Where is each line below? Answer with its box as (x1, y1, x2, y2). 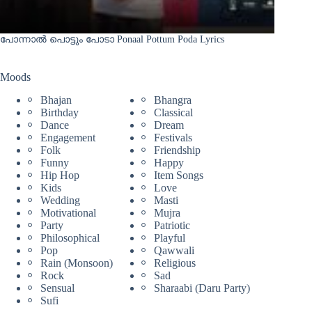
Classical (153, 106, 193, 118)
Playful (153, 231, 185, 244)
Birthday (40, 106, 79, 118)
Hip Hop (40, 169, 79, 181)
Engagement (40, 131, 95, 143)
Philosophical (40, 231, 100, 244)
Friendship (153, 143, 201, 156)
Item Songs (153, 169, 203, 181)
